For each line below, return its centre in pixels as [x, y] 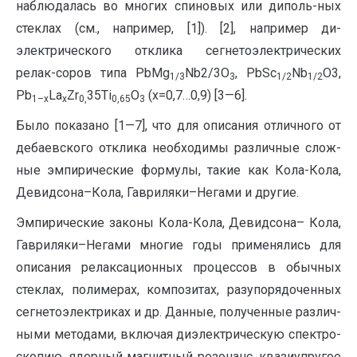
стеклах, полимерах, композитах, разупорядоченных [178, 290]
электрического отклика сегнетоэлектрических [178, 51]
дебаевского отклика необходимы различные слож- [178, 148]
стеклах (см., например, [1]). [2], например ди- [178, 29]
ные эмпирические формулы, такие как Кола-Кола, [178, 171]
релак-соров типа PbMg [93, 73]
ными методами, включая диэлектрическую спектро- [178, 335]
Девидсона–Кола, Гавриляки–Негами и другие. [157, 193]
